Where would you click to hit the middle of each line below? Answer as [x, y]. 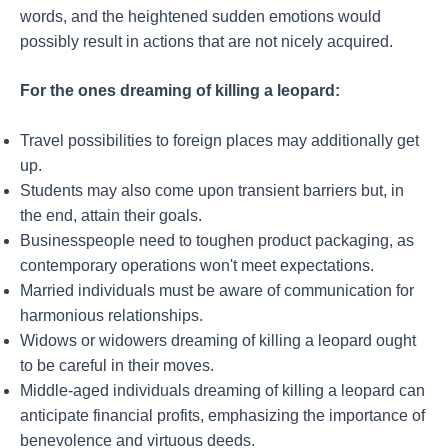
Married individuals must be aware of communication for [217, 291]
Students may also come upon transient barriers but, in [212, 191]
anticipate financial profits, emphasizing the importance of [222, 416]
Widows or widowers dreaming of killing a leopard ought [218, 341]
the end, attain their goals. [111, 216]
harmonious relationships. [111, 316]
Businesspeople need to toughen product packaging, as [217, 241]
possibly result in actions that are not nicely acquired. [206, 41]
